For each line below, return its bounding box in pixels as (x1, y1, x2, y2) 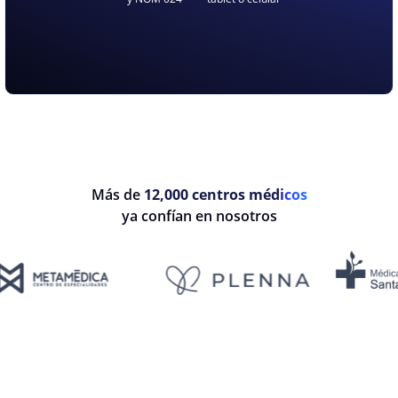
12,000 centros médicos (143, 185, 307, 205)
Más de (91, 185, 144, 205)
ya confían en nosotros (121, 206, 277, 227)
